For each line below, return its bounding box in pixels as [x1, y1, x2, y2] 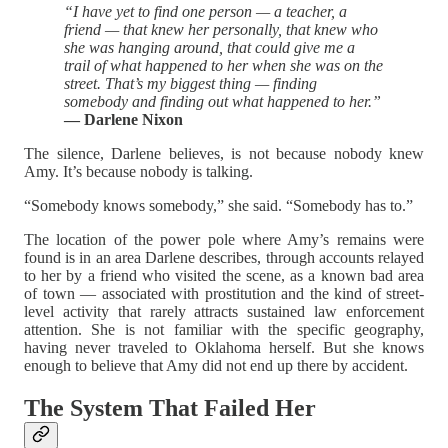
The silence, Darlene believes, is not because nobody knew [24, 145, 424, 163]
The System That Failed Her [24, 394, 316, 421]
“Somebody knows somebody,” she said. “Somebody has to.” [24, 197, 413, 215]
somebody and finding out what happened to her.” [64, 93, 381, 111]
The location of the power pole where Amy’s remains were [24, 231, 424, 249]
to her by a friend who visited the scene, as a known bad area [24, 267, 424, 285]
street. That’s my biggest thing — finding [64, 75, 317, 93]
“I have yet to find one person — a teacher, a [64, 3, 347, 21]
